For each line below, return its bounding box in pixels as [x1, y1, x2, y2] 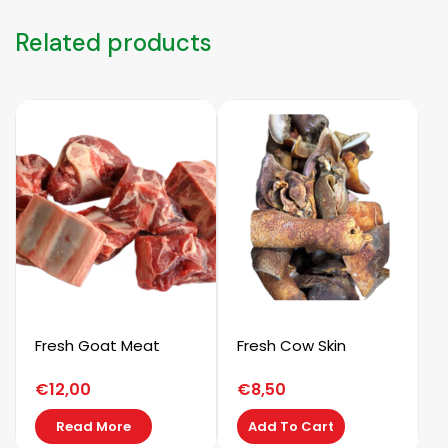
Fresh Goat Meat [35, 335, 160, 357]
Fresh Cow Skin [237, 335, 347, 357]
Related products [15, 27, 212, 59]
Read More [56, 417, 131, 437]
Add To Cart [248, 417, 335, 437]
